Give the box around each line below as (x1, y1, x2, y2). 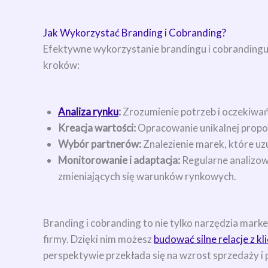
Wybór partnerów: (58, 138, 141, 151)
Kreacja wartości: (58, 121, 136, 135)
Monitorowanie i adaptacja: (58, 154, 180, 167)
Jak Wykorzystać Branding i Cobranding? (43, 26, 226, 39)
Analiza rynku (58, 105, 118, 118)
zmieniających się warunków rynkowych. (58, 170, 236, 183)
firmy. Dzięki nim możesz (43, 233, 154, 246)
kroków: (43, 59, 80, 72)
